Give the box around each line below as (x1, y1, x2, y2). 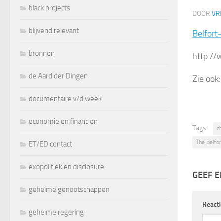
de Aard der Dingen (29, 71, 88, 80)
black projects (29, 3, 70, 12)
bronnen (29, 48, 55, 58)
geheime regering (29, 207, 84, 217)
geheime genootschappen (29, 184, 110, 194)
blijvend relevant (29, 26, 79, 35)
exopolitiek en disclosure (29, 162, 104, 171)
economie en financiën (29, 116, 98, 126)
